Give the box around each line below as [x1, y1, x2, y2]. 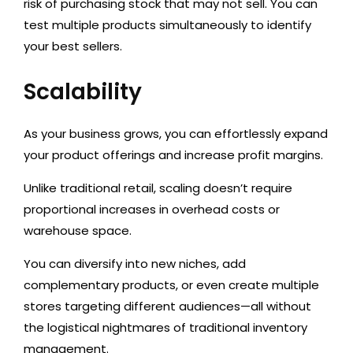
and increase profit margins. [155, 147, 326, 164]
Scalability [24, 76, 142, 108]
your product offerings [24, 147, 155, 164]
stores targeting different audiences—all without [24, 298, 311, 315]
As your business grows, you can [24, 125, 214, 143]
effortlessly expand [214, 125, 328, 143]
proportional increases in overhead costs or [24, 201, 280, 218]
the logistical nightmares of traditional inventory [24, 319, 307, 336]
